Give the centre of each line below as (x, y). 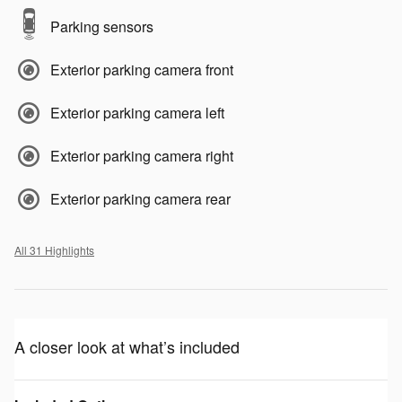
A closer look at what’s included (127, 346)
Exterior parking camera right (142, 155)
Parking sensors (102, 26)
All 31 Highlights (54, 249)
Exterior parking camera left (137, 112)
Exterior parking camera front (142, 69)
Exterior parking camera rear (140, 198)
